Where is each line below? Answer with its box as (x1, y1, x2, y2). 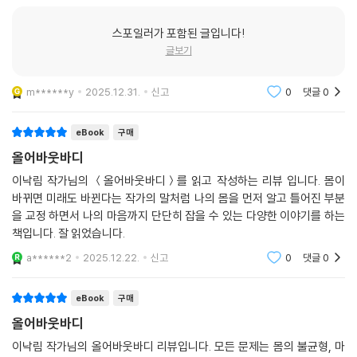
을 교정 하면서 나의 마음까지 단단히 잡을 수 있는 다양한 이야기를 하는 (12, 207, 345, 223)
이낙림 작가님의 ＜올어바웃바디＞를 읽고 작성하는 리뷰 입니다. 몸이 (12, 172, 345, 188)
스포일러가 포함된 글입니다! (112, 25, 245, 41)
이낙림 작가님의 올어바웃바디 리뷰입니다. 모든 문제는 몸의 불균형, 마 (12, 338, 345, 354)
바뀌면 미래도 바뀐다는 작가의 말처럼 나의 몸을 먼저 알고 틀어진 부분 (12, 190, 345, 206)
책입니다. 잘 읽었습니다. (12, 225, 125, 241)
